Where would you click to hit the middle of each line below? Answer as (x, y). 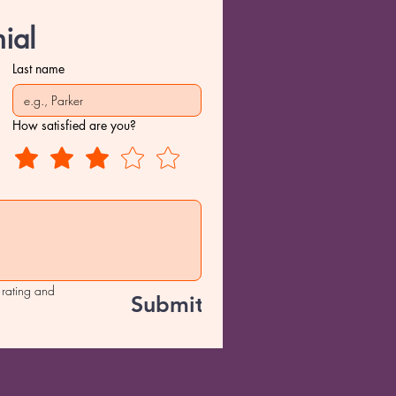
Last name (38, 68)
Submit (167, 304)
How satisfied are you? (74, 125)
